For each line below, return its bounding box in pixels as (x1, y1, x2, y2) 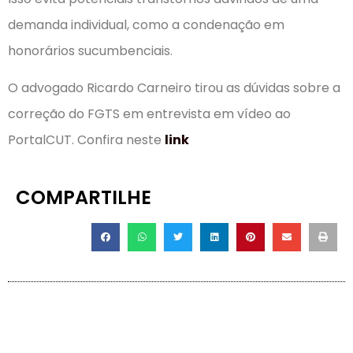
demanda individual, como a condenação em (8, 16, 284, 35)
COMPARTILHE (16, 184, 151, 210)
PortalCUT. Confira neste (8, 131, 165, 150)
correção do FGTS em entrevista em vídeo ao (8, 105, 291, 124)
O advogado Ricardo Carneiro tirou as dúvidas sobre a (8, 79, 340, 98)
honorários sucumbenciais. (8, 42, 173, 61)
